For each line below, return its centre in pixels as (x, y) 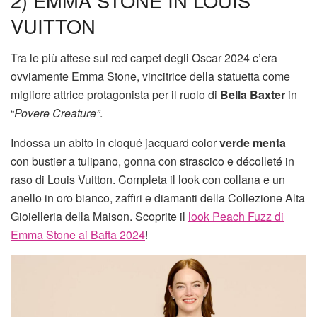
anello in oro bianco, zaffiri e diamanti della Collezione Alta (158, 197)
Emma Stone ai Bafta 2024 (78, 234)
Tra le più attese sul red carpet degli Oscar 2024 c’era (144, 57)
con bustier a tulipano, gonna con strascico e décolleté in (152, 161)
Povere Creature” (57, 113)
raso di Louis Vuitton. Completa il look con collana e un (148, 179)
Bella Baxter (253, 94)
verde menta (253, 142)
